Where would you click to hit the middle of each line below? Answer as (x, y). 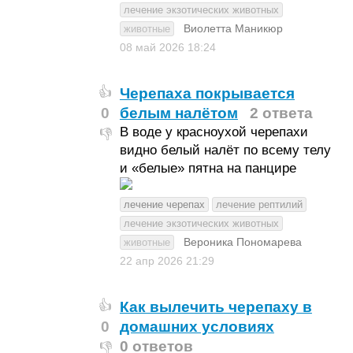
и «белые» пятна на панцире (208, 168)
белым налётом (178, 113)
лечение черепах (164, 204)
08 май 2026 (153, 47)
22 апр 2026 (152, 261)
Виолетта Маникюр (233, 28)
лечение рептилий (259, 204)
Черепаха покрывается (207, 93)
